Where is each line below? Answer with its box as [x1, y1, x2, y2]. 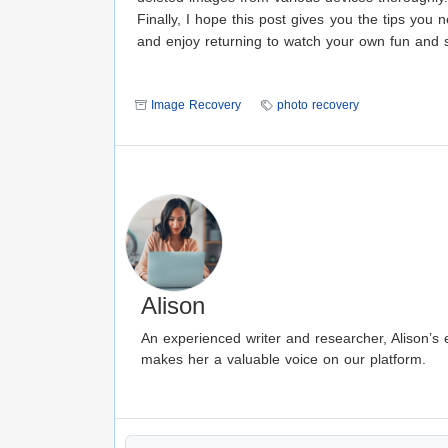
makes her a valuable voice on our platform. [141, 351, 426, 368]
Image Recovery [151, 98, 241, 113]
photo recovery [277, 98, 359, 113]
